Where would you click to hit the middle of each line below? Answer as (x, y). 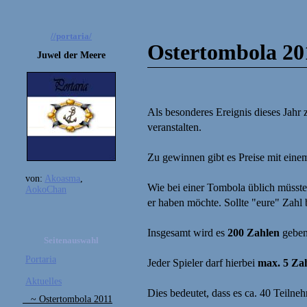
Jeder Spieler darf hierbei (202, 263)
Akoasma (62, 179)
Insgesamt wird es (187, 233)
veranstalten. (174, 127)
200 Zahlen (254, 233)
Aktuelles (44, 281)
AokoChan (46, 189)
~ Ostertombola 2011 (67, 299)
